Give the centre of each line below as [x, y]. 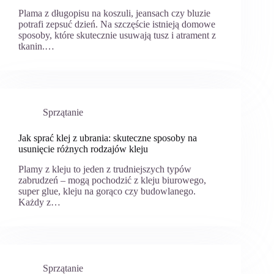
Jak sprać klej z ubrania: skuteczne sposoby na [108, 138]
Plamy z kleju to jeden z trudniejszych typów [105, 169]
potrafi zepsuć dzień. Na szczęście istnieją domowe [117, 24]
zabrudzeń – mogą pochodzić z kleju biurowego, [112, 180]
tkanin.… [36, 46]
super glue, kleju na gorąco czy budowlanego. [107, 191]
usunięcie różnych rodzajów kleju [83, 149]
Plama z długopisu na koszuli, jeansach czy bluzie [114, 13]
